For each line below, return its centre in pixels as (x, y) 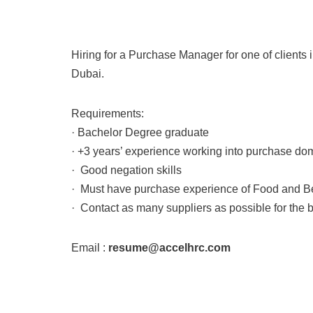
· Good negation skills (126, 170)
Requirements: (108, 114)
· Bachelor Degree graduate (140, 132)
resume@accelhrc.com (169, 248)
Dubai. (88, 74)
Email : (90, 248)
